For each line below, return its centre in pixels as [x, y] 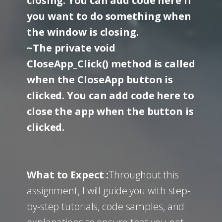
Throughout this [144, 175]
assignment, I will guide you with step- [109, 191]
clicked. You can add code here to [111, 95]
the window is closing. [83, 32]
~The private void [71, 48]
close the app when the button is [110, 111]
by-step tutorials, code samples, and [106, 206]
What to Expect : [68, 175]
